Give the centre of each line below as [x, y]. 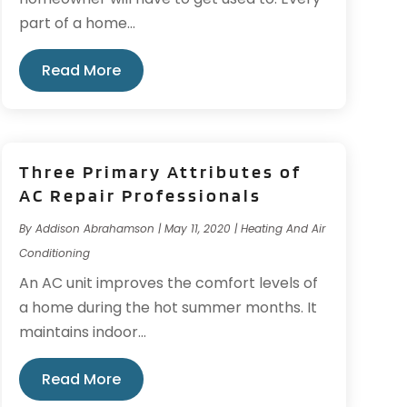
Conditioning [54, 253]
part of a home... [77, 24]
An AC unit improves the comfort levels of [168, 283]
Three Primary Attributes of [160, 171]
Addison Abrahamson [94, 228]
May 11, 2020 [197, 228]
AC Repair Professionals [140, 195]
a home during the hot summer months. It [168, 307]
